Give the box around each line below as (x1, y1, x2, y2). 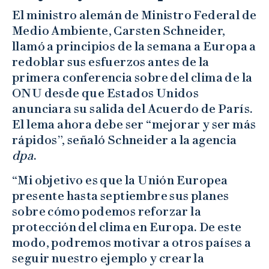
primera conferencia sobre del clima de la (12, 70, 253, 85)
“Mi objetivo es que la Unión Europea (12, 173, 228, 188)
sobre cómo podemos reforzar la (12, 204, 201, 219)
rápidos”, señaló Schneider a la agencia (12, 133, 237, 148)
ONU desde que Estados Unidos (12, 86, 199, 101)
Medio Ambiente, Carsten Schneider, (12, 23, 226, 38)
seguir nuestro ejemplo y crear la (12, 251, 205, 266)
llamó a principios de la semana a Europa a (12, 39, 256, 54)
